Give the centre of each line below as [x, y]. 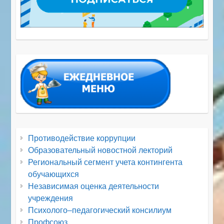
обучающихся [54, 174]
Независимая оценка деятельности [94, 186]
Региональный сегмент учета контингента [105, 162]
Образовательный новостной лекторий [100, 150]
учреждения [51, 198]
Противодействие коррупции [82, 138]
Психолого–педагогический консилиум [100, 210]
